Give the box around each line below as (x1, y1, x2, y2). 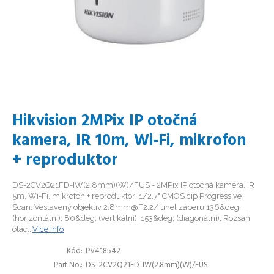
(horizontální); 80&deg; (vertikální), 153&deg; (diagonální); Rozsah (12, 213, 250, 223)
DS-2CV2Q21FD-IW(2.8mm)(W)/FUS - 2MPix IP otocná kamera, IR (12, 180, 254, 190)
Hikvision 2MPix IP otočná (12, 109, 197, 134)
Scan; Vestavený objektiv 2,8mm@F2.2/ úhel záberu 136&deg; (12, 202, 241, 212)
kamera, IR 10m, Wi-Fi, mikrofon (12, 128, 246, 154)
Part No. (54, 259, 81, 272)
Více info (32, 224, 64, 234)
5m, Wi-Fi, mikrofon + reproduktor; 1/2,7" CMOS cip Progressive (12, 191, 242, 201)
